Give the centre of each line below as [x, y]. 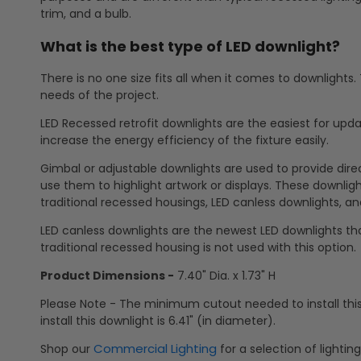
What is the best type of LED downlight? [190, 47]
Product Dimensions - [107, 276]
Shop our [67, 349]
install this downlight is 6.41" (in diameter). [158, 321]
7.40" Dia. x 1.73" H [225, 276]
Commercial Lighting [155, 349]
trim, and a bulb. [86, 14]
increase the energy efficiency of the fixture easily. [185, 141]
